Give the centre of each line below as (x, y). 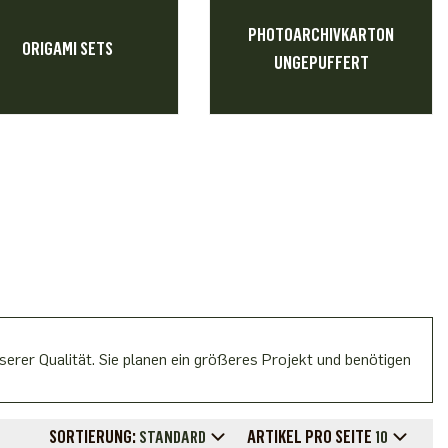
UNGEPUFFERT (321, 63)
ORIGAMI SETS (67, 49)
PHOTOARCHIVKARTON (321, 35)
